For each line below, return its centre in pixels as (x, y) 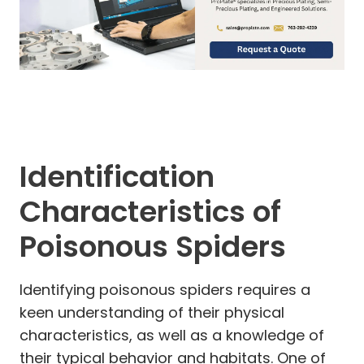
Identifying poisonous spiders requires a (165, 289)
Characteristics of (150, 211)
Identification (117, 176)
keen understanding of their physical (152, 312)
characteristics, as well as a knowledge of (172, 335)
